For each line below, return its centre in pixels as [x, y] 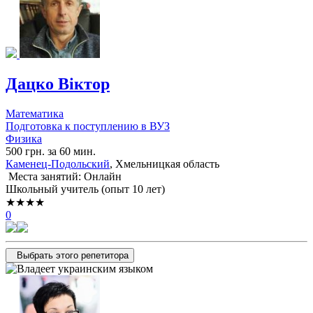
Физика [24, 138]
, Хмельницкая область [165, 163]
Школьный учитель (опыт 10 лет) [85, 189]
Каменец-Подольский [58, 163]
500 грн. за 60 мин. [51, 151]
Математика [35, 113]
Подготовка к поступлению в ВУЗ [88, 126]
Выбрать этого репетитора [73, 255]
